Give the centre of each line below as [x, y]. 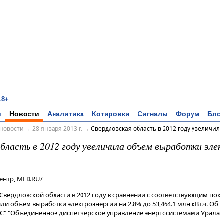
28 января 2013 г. [57, 129]
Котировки [111, 114]
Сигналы [153, 114]
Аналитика [66, 114]
